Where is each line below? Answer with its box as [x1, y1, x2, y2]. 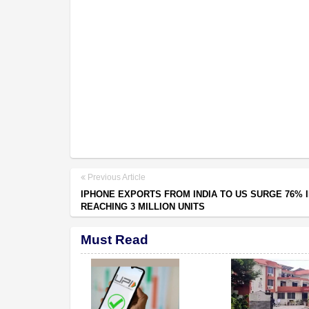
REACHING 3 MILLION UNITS [81, 201, 205, 212]
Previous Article [86, 172, 146, 182]
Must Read [81, 232, 148, 247]
